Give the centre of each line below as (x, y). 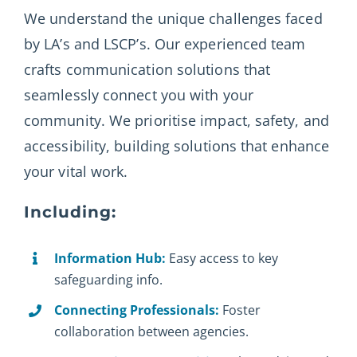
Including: (70, 212)
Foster (242, 310)
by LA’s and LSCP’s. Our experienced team (165, 43)
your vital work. (76, 171)
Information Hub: (112, 258)
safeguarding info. (109, 279)
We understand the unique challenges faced (173, 18)
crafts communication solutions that (147, 69)
